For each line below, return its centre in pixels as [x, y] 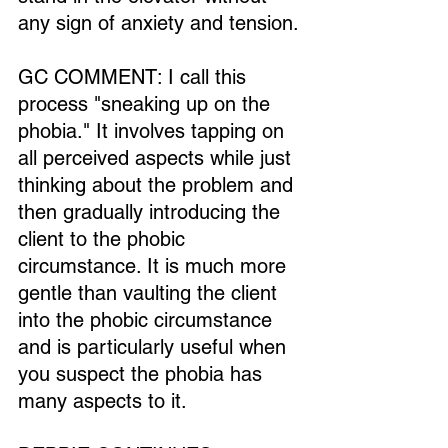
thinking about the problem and [158, 185]
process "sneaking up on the [147, 104]
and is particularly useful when [155, 347]
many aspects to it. [102, 401]
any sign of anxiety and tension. [158, 23]
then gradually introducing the [152, 212]
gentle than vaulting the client [150, 293]
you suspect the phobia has [143, 374]
